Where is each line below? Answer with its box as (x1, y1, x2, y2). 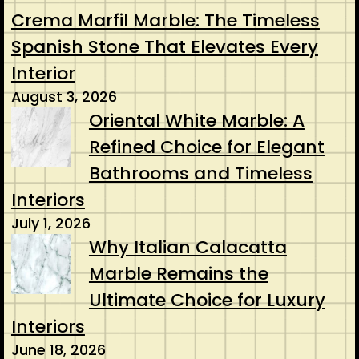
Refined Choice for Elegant (88, 135, 325, 160)
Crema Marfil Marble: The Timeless (10, 8, 320, 34)
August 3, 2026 (10, 87, 117, 107)
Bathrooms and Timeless (88, 161, 313, 187)
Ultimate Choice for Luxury (88, 288, 325, 313)
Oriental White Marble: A (88, 108, 305, 134)
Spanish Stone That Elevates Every (10, 34, 318, 60)
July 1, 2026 (10, 213, 91, 234)
